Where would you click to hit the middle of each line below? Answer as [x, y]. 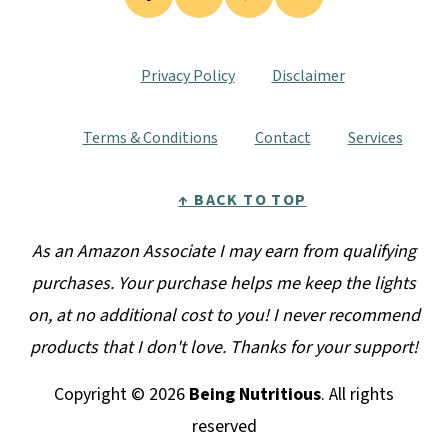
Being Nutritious [255, 394]
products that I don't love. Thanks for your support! [224, 347]
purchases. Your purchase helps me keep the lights [224, 283]
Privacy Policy [187, 75]
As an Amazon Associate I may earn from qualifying [224, 251]
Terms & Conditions [150, 137]
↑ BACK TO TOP [242, 199]
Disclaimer [308, 75]
